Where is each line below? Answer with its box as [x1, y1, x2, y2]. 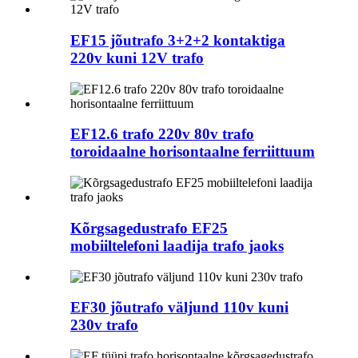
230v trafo [70, 316, 138, 334]
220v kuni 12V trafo [70, 50, 204, 67]
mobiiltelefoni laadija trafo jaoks [70, 237, 284, 254]
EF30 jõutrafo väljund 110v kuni [70, 299, 288, 316]
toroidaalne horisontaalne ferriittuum [70, 143, 315, 161]
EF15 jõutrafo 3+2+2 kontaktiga [70, 32, 285, 50]
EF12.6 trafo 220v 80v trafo [70, 125, 254, 143]
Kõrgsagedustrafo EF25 [70, 219, 228, 237]
